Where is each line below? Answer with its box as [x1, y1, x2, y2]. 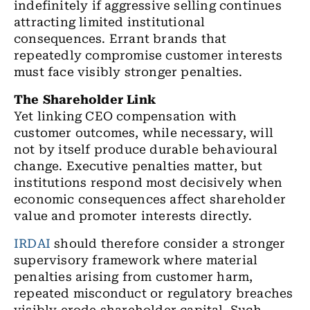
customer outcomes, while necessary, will [14, 126, 274, 140]
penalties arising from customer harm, [14, 270, 253, 284]
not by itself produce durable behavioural [14, 143, 278, 156]
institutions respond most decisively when [14, 176, 283, 190]
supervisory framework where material [14, 253, 258, 267]
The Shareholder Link [14, 93, 156, 107]
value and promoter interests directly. [14, 209, 253, 223]
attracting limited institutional [14, 15, 206, 29]
